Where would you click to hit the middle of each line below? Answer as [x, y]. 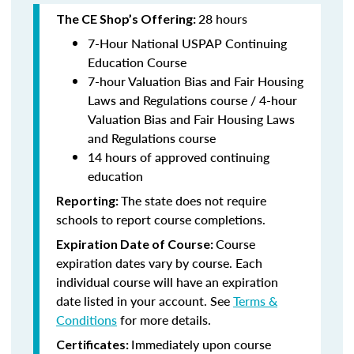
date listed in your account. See [145, 301]
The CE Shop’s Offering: [127, 19]
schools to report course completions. [161, 219]
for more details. [164, 320]
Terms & [255, 301]
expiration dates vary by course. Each [159, 263]
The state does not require [194, 200]
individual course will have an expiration [167, 282]
